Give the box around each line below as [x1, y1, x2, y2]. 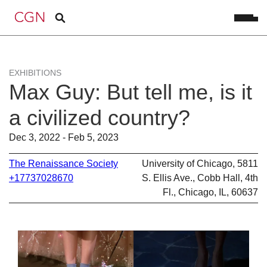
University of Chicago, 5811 [142, 158, 258, 169]
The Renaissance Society [9, 158, 118, 169]
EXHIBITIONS [9, 68, 61, 77]
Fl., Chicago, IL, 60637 [163, 187, 258, 197]
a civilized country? [9, 105, 190, 130]
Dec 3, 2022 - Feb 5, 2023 [9, 132, 119, 142]
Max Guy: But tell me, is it [9, 80, 252, 104]
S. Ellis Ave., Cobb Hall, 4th [142, 172, 258, 183]
